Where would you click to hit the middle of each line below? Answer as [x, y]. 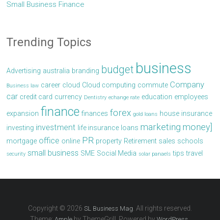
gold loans [146, 114]
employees [192, 97]
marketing [161, 127]
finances [95, 114]
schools [191, 141]
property [109, 141]
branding [86, 71]
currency [69, 97]
